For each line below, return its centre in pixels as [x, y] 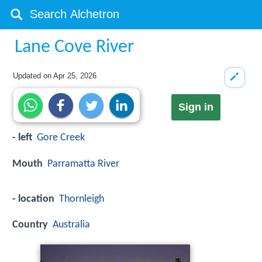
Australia [71, 225]
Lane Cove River [75, 47]
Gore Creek [61, 138]
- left [22, 138]
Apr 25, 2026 [75, 76]
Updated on [33, 76]
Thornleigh [82, 199]
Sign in [196, 107]
